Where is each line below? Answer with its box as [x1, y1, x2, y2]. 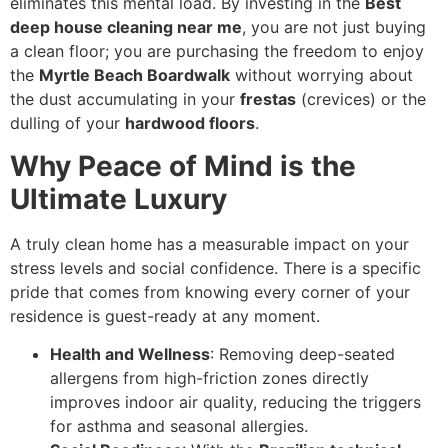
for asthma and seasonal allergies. [50, 416, 308, 437]
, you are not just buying [242, 17, 426, 38]
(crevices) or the [296, 89, 426, 110]
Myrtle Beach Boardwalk [39, 65, 230, 86]
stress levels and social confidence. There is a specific [10, 257, 421, 278]
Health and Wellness [50, 344, 210, 365]
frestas [240, 89, 296, 110]
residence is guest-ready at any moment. [10, 305, 320, 326]
